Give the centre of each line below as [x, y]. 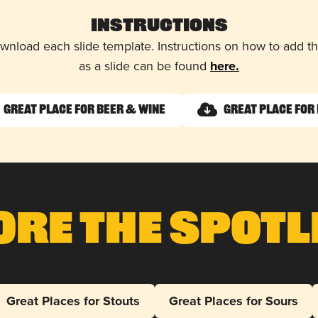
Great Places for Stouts [73, 301]
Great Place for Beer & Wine [84, 110]
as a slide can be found [144, 66]
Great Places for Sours [233, 301]
